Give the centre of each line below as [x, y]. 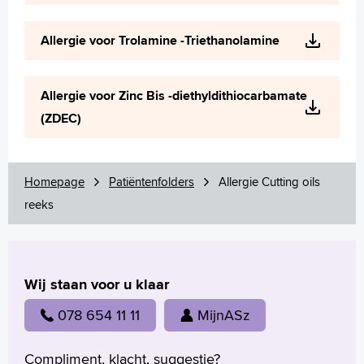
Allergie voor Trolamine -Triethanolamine [160, 40]
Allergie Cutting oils [269, 182]
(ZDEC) [61, 118]
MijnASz [223, 314]
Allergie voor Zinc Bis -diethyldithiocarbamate [174, 95]
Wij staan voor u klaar [97, 284]
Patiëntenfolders [152, 182]
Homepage [54, 182]
